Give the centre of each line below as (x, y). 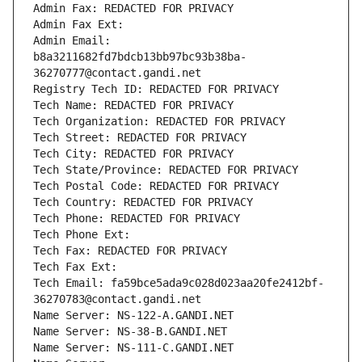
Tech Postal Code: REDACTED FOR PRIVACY (156, 186)
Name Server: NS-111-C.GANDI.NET (133, 348)
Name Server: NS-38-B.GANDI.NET (130, 332)
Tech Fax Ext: (75, 267)
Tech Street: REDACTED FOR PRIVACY (140, 138)
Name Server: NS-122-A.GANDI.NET (133, 316)
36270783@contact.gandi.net (117, 299)
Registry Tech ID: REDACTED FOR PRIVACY (156, 89)
